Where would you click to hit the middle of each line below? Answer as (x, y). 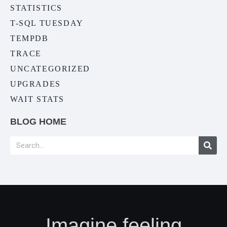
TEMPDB (29, 39)
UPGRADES (35, 84)
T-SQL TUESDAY (47, 23)
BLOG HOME (38, 122)
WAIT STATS (37, 99)
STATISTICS (36, 8)
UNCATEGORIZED (50, 69)
